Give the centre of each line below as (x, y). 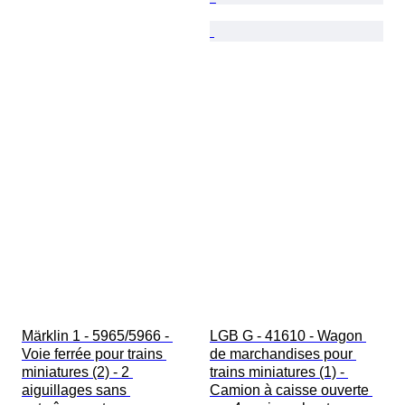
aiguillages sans (76, 391)
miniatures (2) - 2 (77, 372)
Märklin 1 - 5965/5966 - (97, 336)
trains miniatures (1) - (279, 372)
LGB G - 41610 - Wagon (288, 336)
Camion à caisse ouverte (291, 391)
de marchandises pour (283, 354)
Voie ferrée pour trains (94, 354)
